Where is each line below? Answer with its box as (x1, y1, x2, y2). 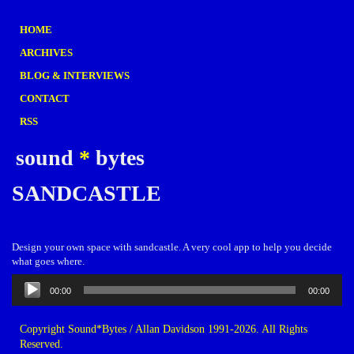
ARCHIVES (20, 47, 73, 58)
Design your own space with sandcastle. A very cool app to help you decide (12, 241, 332, 253)
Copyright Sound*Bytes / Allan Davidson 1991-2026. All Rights (20, 323, 307, 335)
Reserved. (20, 338, 63, 350)
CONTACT (20, 92, 70, 104)
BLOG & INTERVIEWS (20, 70, 130, 81)
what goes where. (12, 255, 85, 267)
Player (11, 288, 43, 301)
